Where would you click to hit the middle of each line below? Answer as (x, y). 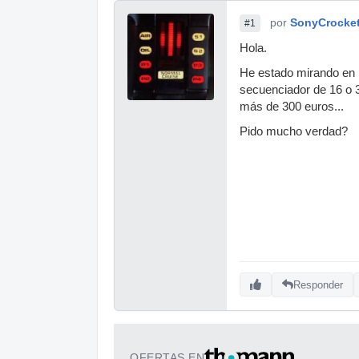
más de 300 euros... (292, 107)
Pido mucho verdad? (294, 131)
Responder (318, 284)
